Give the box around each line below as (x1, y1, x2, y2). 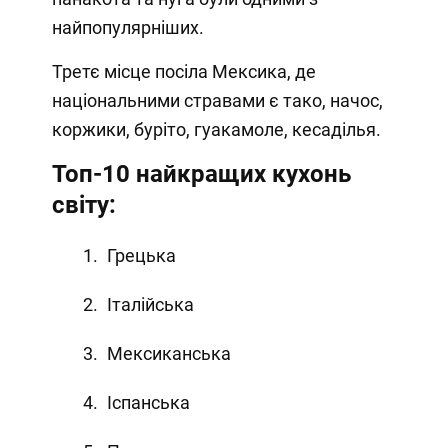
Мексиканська (106, 342, 231, 364)
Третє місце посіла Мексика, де (51, 60, 316, 82)
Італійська (106, 293, 194, 315)
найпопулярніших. (51, 16, 204, 38)
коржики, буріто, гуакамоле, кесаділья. (51, 118, 381, 140)
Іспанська (106, 391, 190, 413)
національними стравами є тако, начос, (51, 89, 383, 111)
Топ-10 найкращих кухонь (51, 159, 351, 188)
